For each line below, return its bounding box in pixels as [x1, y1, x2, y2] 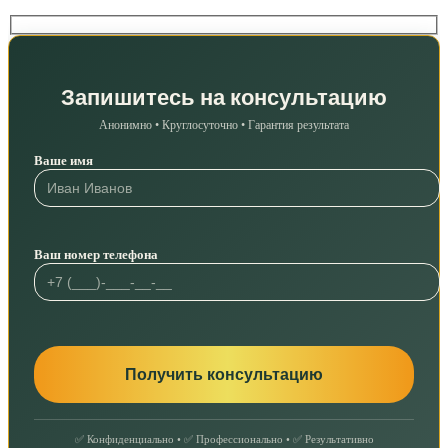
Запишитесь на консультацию [61, 81, 387, 113]
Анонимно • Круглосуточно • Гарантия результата [99, 117, 349, 132]
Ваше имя [34, 152, 93, 168]
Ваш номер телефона [34, 246, 158, 262]
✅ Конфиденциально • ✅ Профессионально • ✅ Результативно [74, 432, 374, 445]
